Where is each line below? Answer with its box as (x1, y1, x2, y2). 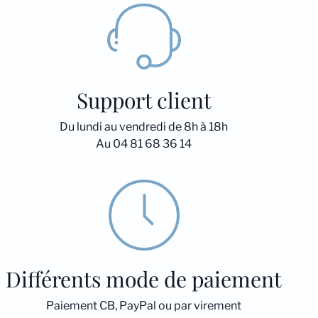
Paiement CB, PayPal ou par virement (46, 299, 242, 312)
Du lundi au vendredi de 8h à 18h (60, 120, 229, 133)
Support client (76, 86, 212, 114)
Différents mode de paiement (6, 265, 283, 293)
